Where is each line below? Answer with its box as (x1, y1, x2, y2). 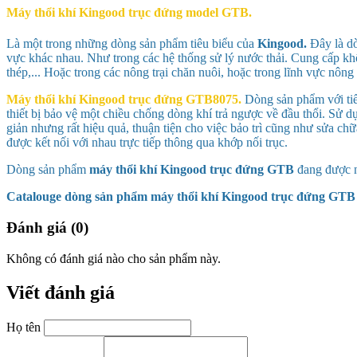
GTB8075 (186, 92, 238, 107)
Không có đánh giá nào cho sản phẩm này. (6, 251, 221, 265)
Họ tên (6, 320, 41, 334)
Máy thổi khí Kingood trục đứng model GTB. (6, 6, 252, 20)
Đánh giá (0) (6, 219, 88, 237)
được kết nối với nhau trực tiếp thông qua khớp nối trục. (6, 135, 288, 150)
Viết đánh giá (6, 281, 115, 303)
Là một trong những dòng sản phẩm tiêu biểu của (6, 37, 257, 51)
